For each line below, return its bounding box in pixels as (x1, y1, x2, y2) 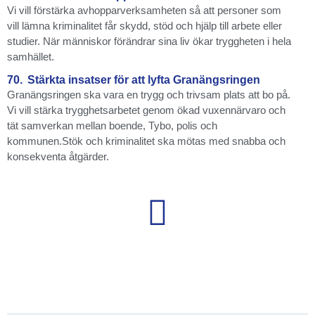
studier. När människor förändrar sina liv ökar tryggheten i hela (7, 34, 291, 47)
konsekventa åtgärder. (7, 150, 109, 162)
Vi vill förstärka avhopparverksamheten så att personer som (7, 4, 281, 16)
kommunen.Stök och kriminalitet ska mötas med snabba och (7, 134, 285, 147)
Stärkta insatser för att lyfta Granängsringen (27, 73, 260, 86)
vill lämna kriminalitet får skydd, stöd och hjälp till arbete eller (7, 19, 282, 32)
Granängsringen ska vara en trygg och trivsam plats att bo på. (7, 88, 290, 101)
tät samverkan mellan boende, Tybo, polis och (7, 119, 217, 131)
